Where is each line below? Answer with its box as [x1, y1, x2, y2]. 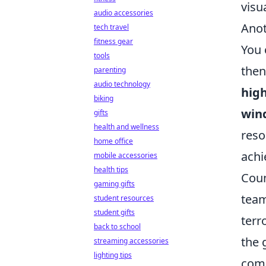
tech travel [94, 22, 129, 32]
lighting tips [94, 250, 132, 260]
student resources [94, 193, 154, 203]
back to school [94, 221, 141, 232]
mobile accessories [94, 150, 157, 160]
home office [94, 136, 133, 146]
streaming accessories [94, 236, 169, 246]
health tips [94, 164, 128, 175]
